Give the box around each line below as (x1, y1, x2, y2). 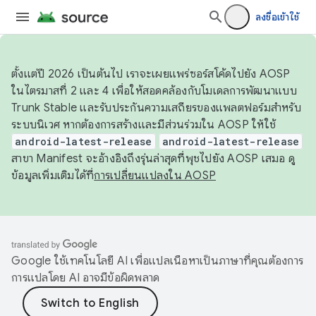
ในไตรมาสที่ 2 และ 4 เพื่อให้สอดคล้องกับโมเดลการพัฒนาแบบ (11, 84, 297, 98)
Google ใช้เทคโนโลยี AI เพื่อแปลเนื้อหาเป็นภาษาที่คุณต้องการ (11, 254, 303, 268)
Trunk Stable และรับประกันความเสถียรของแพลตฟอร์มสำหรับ (11, 101, 301, 115)
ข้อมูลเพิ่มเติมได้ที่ (11, 169, 95, 183)
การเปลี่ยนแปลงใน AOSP (94, 169, 216, 183)
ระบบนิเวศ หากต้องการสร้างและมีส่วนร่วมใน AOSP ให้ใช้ (11, 118, 276, 132)
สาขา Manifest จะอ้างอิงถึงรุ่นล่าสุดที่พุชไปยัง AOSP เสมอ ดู (11, 152, 295, 166)
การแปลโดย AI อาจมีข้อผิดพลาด (11, 271, 160, 285)
